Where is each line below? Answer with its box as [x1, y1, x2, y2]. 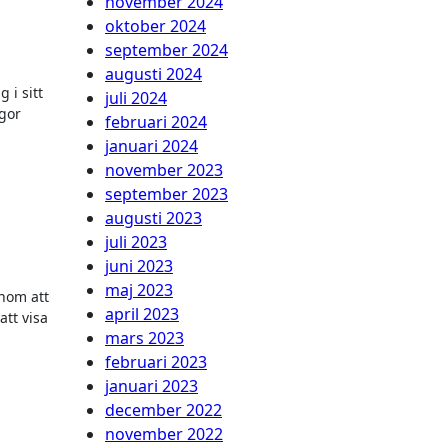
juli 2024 [105, 86, 167, 109]
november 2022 [105, 422, 223, 445]
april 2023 [105, 302, 179, 325]
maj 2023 [105, 278, 173, 301]
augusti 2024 [105, 62, 202, 85]
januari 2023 [105, 374, 198, 397]
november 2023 [105, 158, 223, 181]
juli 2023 [105, 230, 167, 253]
